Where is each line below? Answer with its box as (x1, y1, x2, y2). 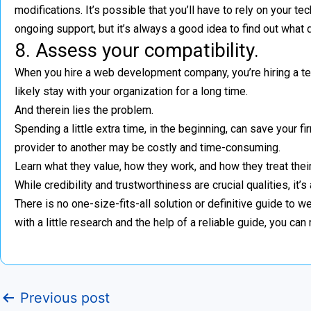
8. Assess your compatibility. (15, 39, 259, 62)
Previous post (20, 289, 110, 306)
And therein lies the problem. (15, 103, 153, 117)
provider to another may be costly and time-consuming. (15, 141, 280, 154)
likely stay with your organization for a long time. (15, 85, 248, 98)
